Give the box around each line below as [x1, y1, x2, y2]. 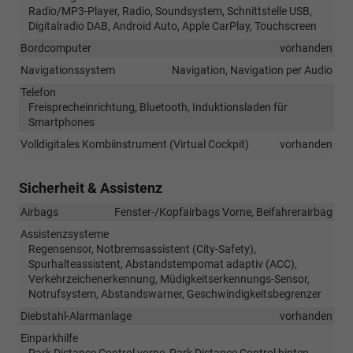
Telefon [20, 86, 56, 99]
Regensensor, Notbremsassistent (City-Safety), [28, 243, 256, 256]
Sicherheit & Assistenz [19, 180, 162, 197]
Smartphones [28, 116, 95, 129]
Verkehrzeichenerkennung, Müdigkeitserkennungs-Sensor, [28, 273, 310, 286]
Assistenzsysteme [20, 228, 109, 241]
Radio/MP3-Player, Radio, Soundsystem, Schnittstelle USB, [28, 5, 312, 18]
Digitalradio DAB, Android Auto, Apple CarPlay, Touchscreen [28, 20, 317, 33]
